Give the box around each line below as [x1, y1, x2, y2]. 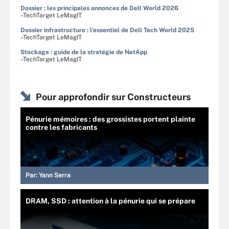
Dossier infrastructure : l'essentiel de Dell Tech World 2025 [20, 26, 194, 34]
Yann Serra [39, 171, 71, 179]
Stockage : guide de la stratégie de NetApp [20, 48, 147, 56]
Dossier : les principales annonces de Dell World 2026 [20, 4, 178, 12]
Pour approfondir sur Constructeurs [36, 91, 191, 102]
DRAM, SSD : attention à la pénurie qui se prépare [26, 196, 195, 205]
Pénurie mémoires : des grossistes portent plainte [26, 114, 195, 123]
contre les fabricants [26, 123, 97, 131]
